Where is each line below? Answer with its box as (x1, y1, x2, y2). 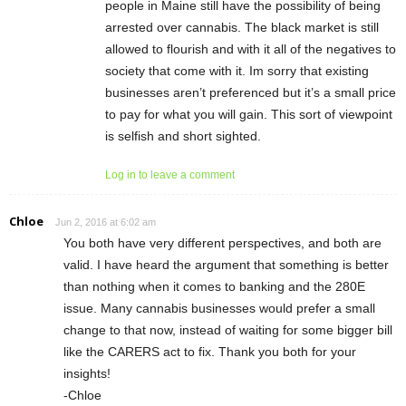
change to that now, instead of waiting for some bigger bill (63, 322, 392, 337)
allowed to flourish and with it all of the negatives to (105, 41, 396, 56)
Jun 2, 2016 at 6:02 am (55, 216, 156, 227)
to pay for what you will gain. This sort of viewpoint (105, 106, 392, 121)
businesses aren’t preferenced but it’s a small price (105, 84, 396, 100)
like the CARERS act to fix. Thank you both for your (63, 343, 356, 359)
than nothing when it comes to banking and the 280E (63, 278, 365, 294)
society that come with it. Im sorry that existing (105, 63, 369, 78)
